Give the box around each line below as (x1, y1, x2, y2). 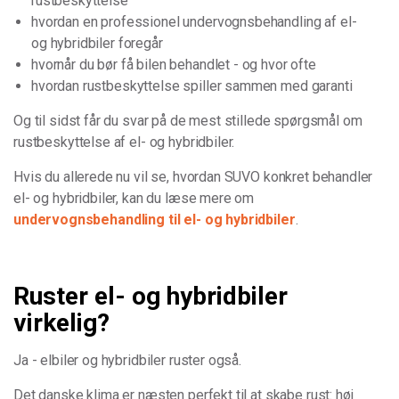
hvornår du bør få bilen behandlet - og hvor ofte (31, 56, 316, 73)
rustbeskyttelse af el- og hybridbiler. (13, 134, 235, 151)
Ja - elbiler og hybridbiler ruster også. (13, 352, 241, 369)
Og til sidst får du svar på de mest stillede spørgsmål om (13, 112, 362, 129)
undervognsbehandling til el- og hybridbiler (13, 211, 296, 228)
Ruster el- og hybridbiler (13, 281, 288, 311)
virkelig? (13, 308, 110, 338)
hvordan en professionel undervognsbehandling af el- (31, 13, 357, 30)
